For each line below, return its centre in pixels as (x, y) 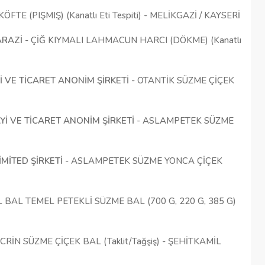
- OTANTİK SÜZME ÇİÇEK (182, 81)
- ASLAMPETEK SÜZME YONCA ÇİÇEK (143, 161)
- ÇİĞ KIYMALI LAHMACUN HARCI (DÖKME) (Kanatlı (132, 41)
